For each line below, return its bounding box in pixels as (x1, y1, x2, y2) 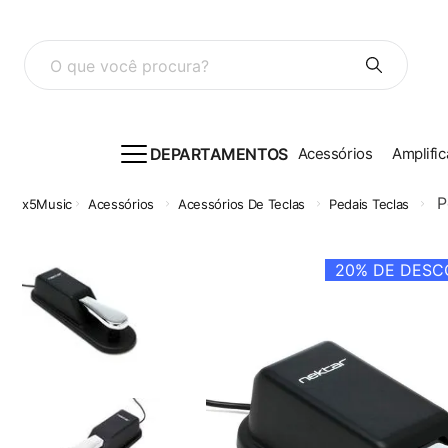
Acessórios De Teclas (177, 195, 305, 212)
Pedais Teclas (328, 195, 410, 212)
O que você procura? (22, 37, 182, 58)
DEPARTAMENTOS (149, 143, 288, 164)
